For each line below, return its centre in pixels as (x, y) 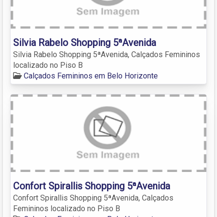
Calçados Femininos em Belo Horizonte (91, 76)
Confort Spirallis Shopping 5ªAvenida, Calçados (93, 198)
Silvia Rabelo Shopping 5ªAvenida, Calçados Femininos (107, 54)
